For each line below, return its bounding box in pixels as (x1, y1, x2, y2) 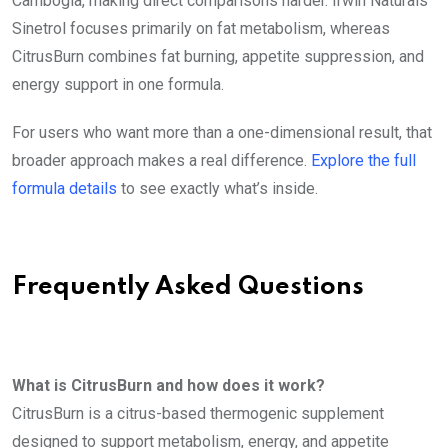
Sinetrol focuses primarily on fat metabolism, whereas (12, 18, 390, 38)
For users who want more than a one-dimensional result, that (12, 122, 432, 142)
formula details (12, 178, 117, 198)
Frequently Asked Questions (12, 274, 364, 300)
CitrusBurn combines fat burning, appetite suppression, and (12, 46, 424, 66)
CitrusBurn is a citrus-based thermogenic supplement (12, 403, 384, 423)
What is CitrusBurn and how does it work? (12, 375, 325, 395)
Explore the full (311, 150, 416, 170)
